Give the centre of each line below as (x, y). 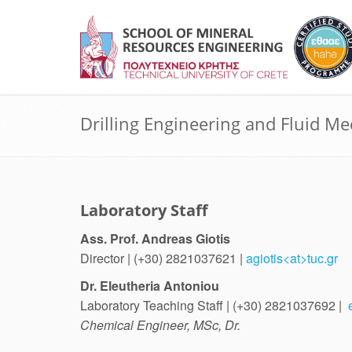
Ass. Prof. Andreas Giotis (155, 238)
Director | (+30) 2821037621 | (163, 258)
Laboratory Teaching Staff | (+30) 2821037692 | (214, 305)
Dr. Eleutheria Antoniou (150, 286)
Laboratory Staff (144, 210)
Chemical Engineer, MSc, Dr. (160, 325)
